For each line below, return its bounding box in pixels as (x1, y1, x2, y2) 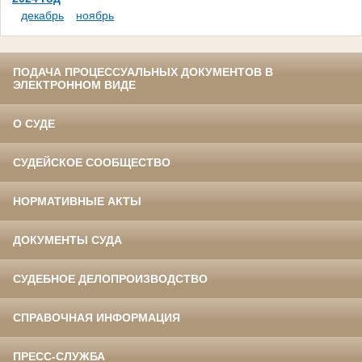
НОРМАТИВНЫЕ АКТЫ (13, 195, 141, 208)
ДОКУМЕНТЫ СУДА (13, 234, 122, 247)
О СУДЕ (13, 117, 55, 131)
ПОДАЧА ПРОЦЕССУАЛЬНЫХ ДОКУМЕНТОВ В (13, 65, 273, 79)
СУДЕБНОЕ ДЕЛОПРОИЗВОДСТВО (13, 272, 208, 286)
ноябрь (76, 9, 115, 23)
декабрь (21, 9, 65, 23)
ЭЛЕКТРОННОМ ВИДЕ (13, 78, 136, 92)
